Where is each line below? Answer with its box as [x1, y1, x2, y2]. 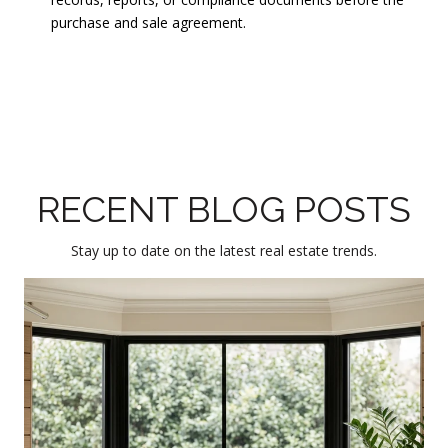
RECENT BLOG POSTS [37, 188, 411, 231]
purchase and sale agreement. [50, 12, 246, 32]
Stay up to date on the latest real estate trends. [71, 241, 377, 261]
